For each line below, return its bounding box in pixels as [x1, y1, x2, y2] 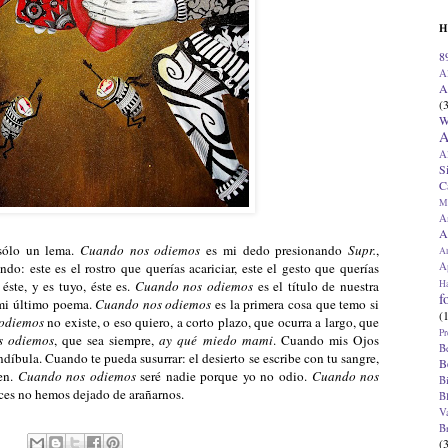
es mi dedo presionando [200, 240, 349, 259]
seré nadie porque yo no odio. [135, 366, 312, 385]
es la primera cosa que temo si [211, 294, 380, 313]
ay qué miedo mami [159, 330, 273, 349]
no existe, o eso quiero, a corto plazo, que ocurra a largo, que [43, 312, 380, 331]
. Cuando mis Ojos [272, 330, 379, 349]
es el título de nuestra [253, 276, 380, 295]
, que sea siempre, [53, 330, 160, 349]
